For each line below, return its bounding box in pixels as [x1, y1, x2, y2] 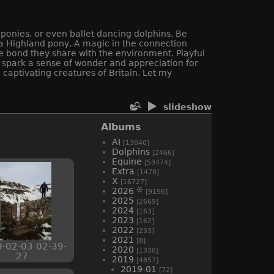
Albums [101, 120, 141, 133]
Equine [112, 156, 142, 166]
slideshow [163, 102, 212, 112]
